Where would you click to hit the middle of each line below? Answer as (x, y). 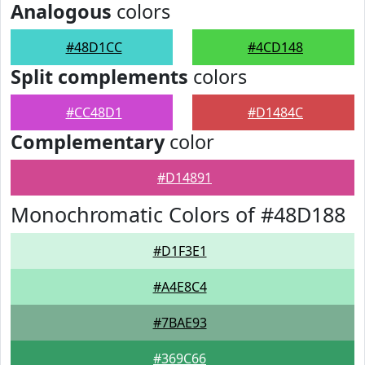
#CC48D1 (94, 112)
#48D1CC (94, 47)
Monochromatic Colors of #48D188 (178, 214)
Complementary (88, 142)
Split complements (99, 77)
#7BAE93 (180, 323)
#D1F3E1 (180, 251)
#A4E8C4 (180, 287)
